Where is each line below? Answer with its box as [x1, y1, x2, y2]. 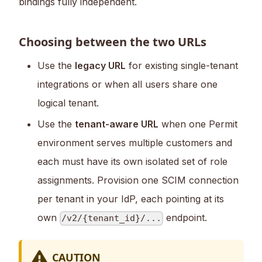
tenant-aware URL [75, 118, 158, 130]
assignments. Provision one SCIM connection [37, 174, 239, 187]
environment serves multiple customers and [37, 137, 232, 149]
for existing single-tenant [126, 60, 238, 72]
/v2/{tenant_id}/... [61, 213, 162, 224]
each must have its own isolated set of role [37, 156, 227, 168]
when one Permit [158, 118, 237, 130]
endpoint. [163, 212, 208, 224]
